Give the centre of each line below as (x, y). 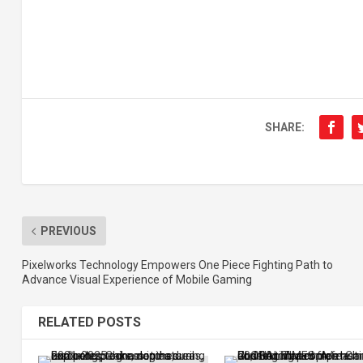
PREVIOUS (68, 231)
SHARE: (284, 128)
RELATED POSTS (89, 322)
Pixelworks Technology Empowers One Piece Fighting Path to (177, 265)
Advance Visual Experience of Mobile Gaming (137, 280)
